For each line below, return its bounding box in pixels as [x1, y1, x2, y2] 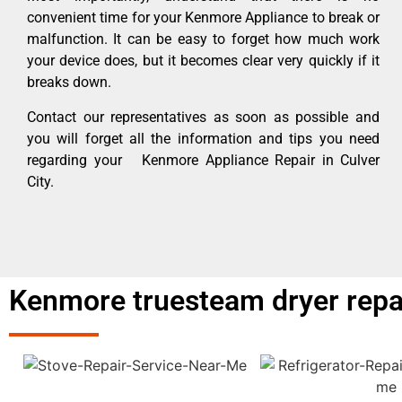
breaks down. [27, 74, 111, 92]
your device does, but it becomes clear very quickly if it [27, 52, 380, 70]
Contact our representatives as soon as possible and [27, 108, 380, 126]
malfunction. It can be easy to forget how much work [27, 31, 380, 48]
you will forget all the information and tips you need [27, 129, 380, 147]
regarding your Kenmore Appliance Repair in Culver [27, 151, 380, 169]
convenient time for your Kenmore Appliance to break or [27, 9, 380, 27]
